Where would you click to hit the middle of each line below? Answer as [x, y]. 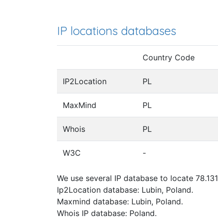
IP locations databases [117, 30]
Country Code [169, 58]
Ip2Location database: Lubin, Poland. [125, 190]
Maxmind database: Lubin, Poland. [120, 202]
